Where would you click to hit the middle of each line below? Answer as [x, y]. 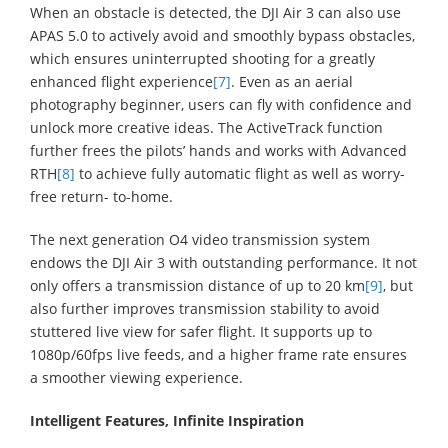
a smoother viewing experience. [138, 377]
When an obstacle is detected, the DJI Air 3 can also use [215, 12]
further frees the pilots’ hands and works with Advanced [218, 150]
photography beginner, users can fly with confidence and [221, 104]
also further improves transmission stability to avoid [205, 308]
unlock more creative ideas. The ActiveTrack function [206, 127]
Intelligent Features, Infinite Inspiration [167, 420]
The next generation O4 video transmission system [200, 239]
